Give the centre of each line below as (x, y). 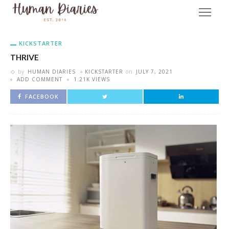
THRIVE (25, 57)
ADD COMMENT (40, 79)
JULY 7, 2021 (154, 72)
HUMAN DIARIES (52, 72)
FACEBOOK (42, 96)
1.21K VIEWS (92, 79)
